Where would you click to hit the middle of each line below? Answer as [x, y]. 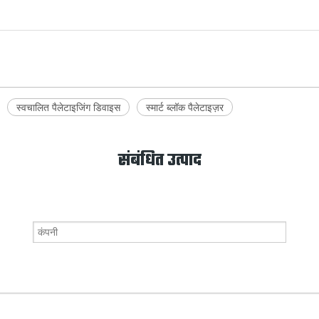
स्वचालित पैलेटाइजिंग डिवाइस [68, 107]
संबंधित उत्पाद [159, 161]
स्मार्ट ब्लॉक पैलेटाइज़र [185, 107]
